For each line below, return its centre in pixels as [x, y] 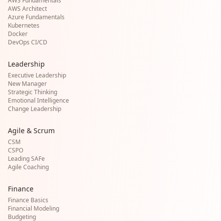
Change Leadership [35, 109]
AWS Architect [27, 9]
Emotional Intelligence [38, 100]
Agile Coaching [28, 167]
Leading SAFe [26, 159]
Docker [18, 34]
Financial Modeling [34, 208]
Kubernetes [24, 25]
